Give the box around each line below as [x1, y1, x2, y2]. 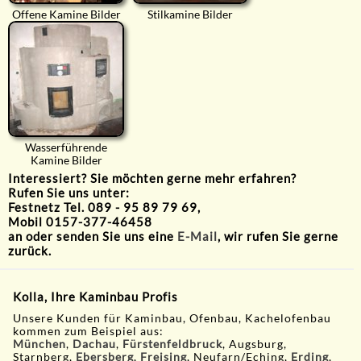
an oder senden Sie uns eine [8, 229, 177, 244]
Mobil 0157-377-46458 [8, 214, 152, 230]
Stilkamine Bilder [147, 8, 233, 22]
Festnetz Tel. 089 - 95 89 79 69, [8, 200, 201, 215]
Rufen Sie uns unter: [8, 185, 130, 201]
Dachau [73, 337, 117, 351]
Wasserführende [25, 141, 107, 155]
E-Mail [177, 229, 218, 244]
